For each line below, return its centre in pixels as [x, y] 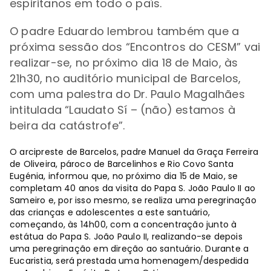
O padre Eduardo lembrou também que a [125, 31]
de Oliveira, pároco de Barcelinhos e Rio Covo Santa [122, 164]
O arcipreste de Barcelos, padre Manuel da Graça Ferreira [134, 152]
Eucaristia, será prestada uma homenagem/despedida [129, 261]
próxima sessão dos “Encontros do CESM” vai [135, 47]
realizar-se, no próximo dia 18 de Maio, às [124, 63]
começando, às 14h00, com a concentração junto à [123, 224]
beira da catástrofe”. [67, 126]
